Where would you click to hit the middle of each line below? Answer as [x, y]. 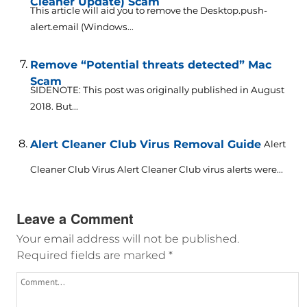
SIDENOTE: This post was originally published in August [157, 89]
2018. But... [54, 106]
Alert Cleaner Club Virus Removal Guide [145, 144]
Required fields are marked [92, 255]
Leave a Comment [75, 218]
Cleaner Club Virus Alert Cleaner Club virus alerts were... [156, 169]
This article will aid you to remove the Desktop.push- [148, 10]
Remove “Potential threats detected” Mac [150, 64]
